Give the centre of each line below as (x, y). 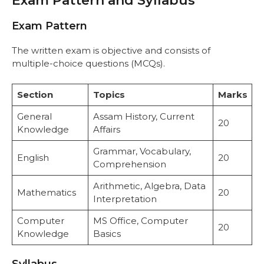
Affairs (106, 129)
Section (35, 94)
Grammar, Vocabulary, (142, 151)
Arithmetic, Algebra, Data (149, 186)
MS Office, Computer (140, 220)
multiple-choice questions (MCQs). (88, 64)
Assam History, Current (143, 116)
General (34, 116)
